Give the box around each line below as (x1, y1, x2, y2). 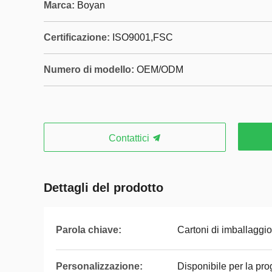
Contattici (108, 133, 152, 143)
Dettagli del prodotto (44, 181, 163, 194)
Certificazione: (44, 32, 110, 42)
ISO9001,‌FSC (112, 32, 173, 42)
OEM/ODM (137, 64, 183, 75)
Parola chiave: (56, 225, 121, 235)
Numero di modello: (44, 64, 134, 75)
